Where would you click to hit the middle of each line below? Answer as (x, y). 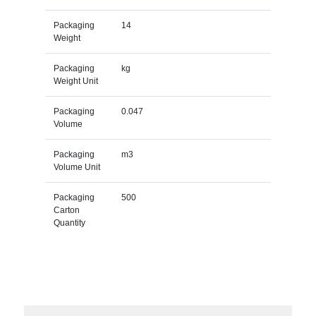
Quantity (69, 223)
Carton (66, 210)
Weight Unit (75, 81)
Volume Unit (77, 167)
